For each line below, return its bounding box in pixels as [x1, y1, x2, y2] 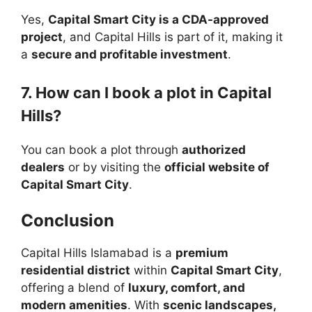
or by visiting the [65, 159, 164, 174]
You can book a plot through [21, 142, 182, 157]
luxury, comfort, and [128, 281, 245, 295]
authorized [182, 142, 246, 157]
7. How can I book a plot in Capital [21, 83, 272, 102]
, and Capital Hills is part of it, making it [63, 30, 283, 45]
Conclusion [21, 210, 114, 231]
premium [175, 246, 228, 260]
